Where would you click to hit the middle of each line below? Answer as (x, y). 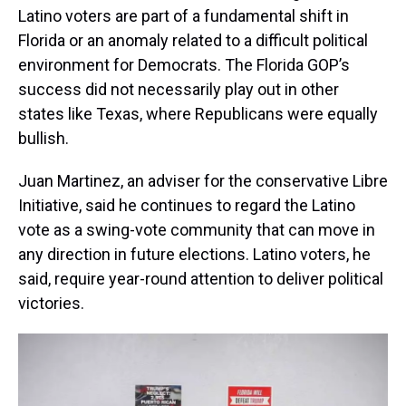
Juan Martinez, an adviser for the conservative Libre (203, 181)
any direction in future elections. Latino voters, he (194, 255)
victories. (51, 304)
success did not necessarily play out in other (179, 90)
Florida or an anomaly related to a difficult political (193, 41)
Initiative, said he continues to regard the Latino (187, 206)
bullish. (43, 139)
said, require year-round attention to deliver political (201, 279)
